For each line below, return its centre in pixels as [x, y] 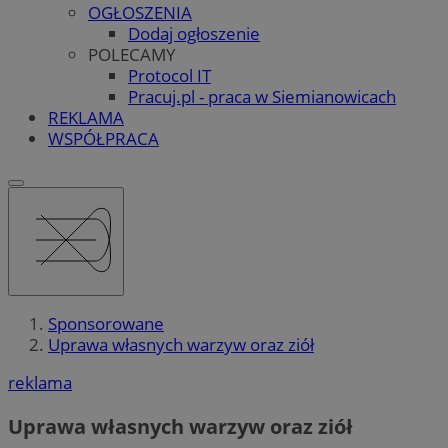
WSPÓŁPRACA [103, 138]
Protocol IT [169, 75]
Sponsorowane [106, 324]
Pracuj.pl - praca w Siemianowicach [262, 96]
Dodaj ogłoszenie [194, 33]
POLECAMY [132, 54]
